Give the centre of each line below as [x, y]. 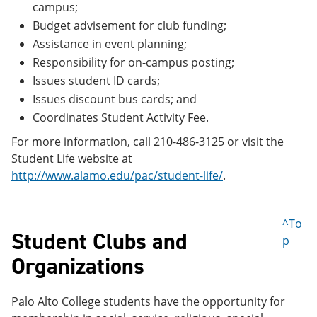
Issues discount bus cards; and [115, 99]
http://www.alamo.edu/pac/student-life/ [117, 175]
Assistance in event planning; [110, 44]
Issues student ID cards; [96, 81]
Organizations [78, 266]
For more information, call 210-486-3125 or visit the [148, 142]
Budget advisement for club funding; [129, 25]
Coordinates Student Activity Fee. [121, 117]
